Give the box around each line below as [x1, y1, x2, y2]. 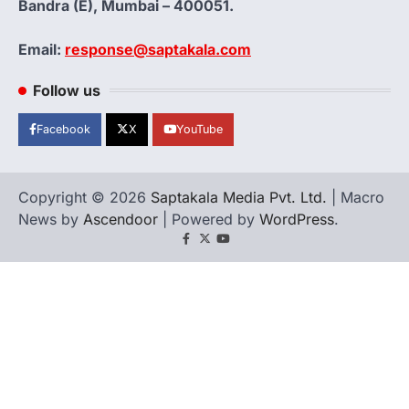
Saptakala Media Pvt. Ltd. [151, 187, 327, 206]
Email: [18, 39, 65, 58]
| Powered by [158, 209, 259, 228]
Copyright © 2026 [18, 187, 151, 206]
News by [18, 209, 83, 228]
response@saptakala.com [65, 39, 251, 58]
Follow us [33, 80, 100, 100]
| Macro [327, 187, 384, 206]
